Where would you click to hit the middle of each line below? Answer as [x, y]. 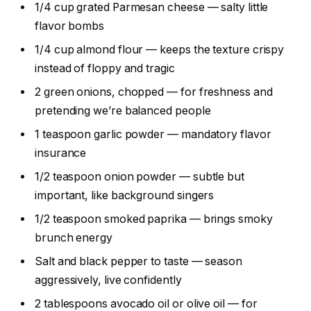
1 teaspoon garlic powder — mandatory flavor [153, 135]
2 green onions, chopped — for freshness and [154, 92]
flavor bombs [70, 26]
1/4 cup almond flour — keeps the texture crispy [160, 50]
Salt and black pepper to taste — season [138, 262]
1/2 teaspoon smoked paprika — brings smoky [154, 219]
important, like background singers [125, 196]
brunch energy [74, 238]
